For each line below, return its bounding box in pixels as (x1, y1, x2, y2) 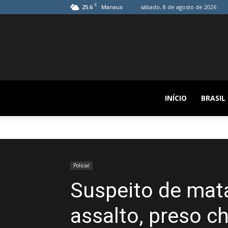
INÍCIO (164, 93, 187, 103)
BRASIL (201, 93, 225, 103)
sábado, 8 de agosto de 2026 (140, 3, 216, 11)
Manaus (101, 4, 123, 11)
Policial (73, 162, 90, 169)
